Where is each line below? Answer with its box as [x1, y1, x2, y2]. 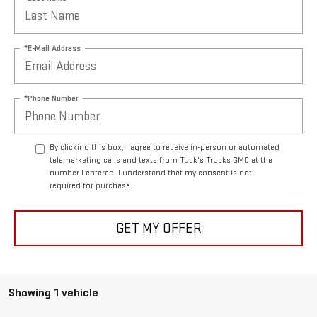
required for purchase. [50, 180, 132, 192]
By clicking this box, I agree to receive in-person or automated [50, 142, 279, 154]
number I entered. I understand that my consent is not [50, 168, 252, 179]
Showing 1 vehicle [8, 286, 98, 301]
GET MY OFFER [115, 219, 202, 237]
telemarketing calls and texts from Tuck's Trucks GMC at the [50, 155, 272, 166]
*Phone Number [24, 93, 79, 104]
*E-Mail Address [24, 42, 81, 54]
